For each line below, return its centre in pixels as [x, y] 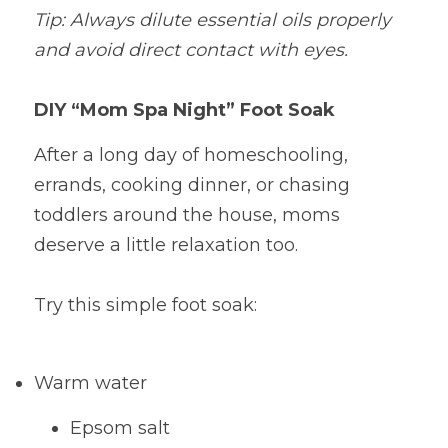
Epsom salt [120, 428]
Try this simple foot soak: [145, 305]
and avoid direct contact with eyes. [191, 50]
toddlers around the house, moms [187, 215]
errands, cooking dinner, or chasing [192, 185]
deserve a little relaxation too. [166, 245]
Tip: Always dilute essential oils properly [212, 20]
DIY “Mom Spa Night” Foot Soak [184, 110]
